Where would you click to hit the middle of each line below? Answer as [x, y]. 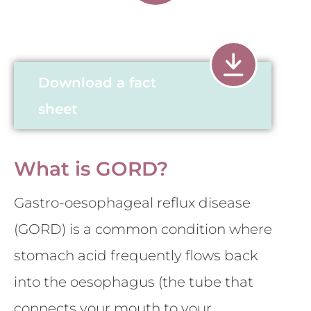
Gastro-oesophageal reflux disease [132, 202]
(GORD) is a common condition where [143, 229]
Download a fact [97, 82]
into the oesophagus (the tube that [134, 281]
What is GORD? [91, 168]
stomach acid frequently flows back [136, 255]
